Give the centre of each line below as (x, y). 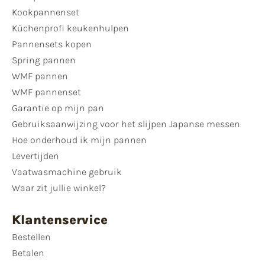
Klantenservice (60, 220)
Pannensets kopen (52, 44)
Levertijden (35, 156)
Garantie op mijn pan (58, 108)
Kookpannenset (46, 12)
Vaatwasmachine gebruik (67, 172)
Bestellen (31, 237)
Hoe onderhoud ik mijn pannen (79, 140)
